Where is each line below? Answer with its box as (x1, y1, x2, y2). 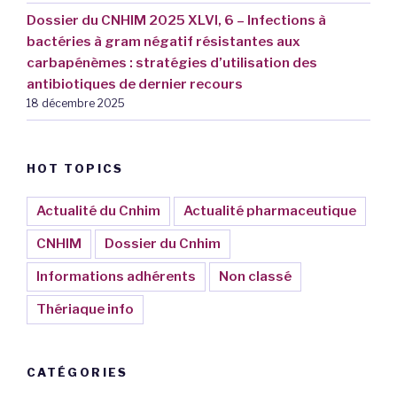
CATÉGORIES (27, 365, 128, 380)
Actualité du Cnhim (36, 203, 160, 220)
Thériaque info (36, 301, 134, 318)
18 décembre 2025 (27, 97, 125, 111)
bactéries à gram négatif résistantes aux (27, 34, 300, 51)
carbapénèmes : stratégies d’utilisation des (27, 55, 317, 72)
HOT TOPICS (27, 160, 124, 175)
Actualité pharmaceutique (183, 203, 356, 220)
